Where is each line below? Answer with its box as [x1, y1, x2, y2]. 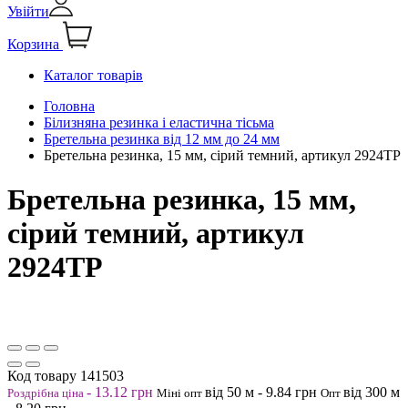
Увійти [7, 3, 49, 19]
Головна [44, 97, 95, 114]
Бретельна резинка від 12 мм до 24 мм [44, 130, 280, 147]
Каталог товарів [44, 66, 143, 83]
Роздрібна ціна [7, 385, 87, 400]
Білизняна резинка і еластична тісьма [44, 114, 274, 130]
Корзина [7, 36, 59, 52]
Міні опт [157, 385, 205, 400]
